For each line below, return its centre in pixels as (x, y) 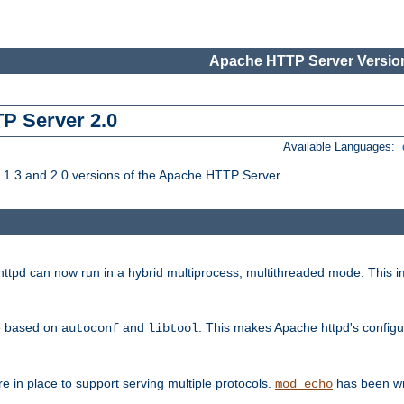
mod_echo (304, 384)
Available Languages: (341, 147)
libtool (173, 328)
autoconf (90, 328)
